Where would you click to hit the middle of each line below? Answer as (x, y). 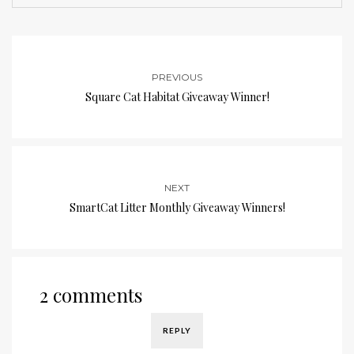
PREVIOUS (177, 77)
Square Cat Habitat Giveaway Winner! (177, 97)
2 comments (91, 295)
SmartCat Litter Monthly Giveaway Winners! (177, 208)
